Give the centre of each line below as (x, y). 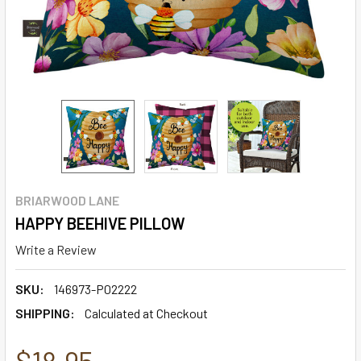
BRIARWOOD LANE (67, 200)
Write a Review (56, 249)
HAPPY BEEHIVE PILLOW (100, 223)
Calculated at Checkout (146, 313)
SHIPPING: (45, 313)
